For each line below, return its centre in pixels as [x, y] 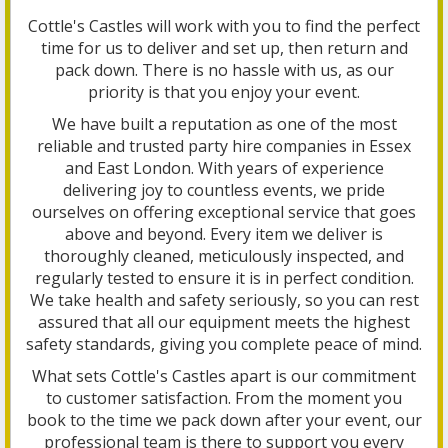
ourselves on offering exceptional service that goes [224, 212]
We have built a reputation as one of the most [224, 124]
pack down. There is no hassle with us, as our [224, 70]
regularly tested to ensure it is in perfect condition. [224, 278]
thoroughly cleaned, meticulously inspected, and [224, 256]
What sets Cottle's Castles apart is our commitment [224, 376]
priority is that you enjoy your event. [224, 92]
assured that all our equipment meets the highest [224, 322]
